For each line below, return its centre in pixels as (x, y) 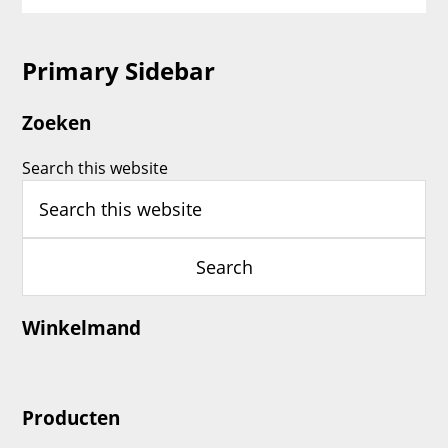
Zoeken (57, 123)
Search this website (95, 167)
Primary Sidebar (119, 71)
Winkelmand (82, 328)
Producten (71, 417)
